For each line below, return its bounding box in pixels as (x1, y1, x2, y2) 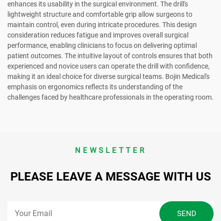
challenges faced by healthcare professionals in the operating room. (7, 93, 214, 102)
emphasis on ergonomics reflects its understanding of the (7, 83, 183, 91)
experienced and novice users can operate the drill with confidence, (7, 62, 210, 71)
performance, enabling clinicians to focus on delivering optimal (7, 41, 197, 50)
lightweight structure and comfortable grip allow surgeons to (7, 10, 192, 19)
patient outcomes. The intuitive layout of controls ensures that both (7, 52, 213, 60)
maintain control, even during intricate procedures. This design (7, 21, 197, 29)
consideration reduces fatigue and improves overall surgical (7, 31, 188, 39)
